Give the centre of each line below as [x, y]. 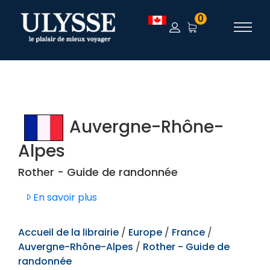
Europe [146, 233]
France [188, 233]
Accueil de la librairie [68, 233]
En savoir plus [64, 198]
